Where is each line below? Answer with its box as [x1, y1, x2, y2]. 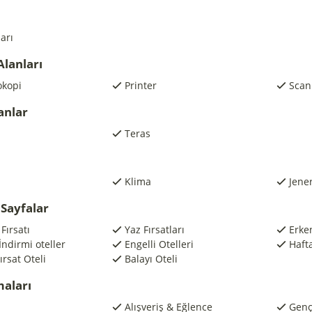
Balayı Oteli [124, 252, 178, 265]
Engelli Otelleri [124, 237, 194, 251]
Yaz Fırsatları [124, 223, 185, 236]
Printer [124, 79, 157, 92]
